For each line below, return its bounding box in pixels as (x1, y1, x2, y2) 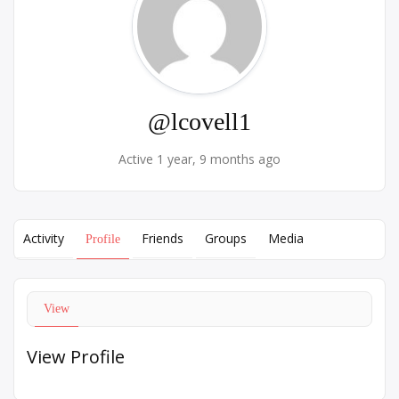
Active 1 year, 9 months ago (118, 151, 281, 167)
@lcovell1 (148, 108, 251, 135)
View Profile (27, 345, 125, 369)
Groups (205, 230, 247, 247)
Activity (23, 230, 64, 247)
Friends (142, 230, 183, 247)
